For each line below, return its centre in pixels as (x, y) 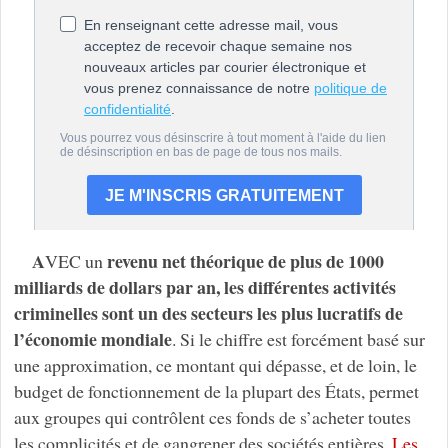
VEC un (75, 260)
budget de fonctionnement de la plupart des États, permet (216, 390)
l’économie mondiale (92, 338)
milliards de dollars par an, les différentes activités (204, 286)
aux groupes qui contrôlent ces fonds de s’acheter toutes (212, 416)
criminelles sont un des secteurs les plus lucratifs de (208, 312)
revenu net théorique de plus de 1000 (245, 260)
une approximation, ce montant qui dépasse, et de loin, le (215, 364)
